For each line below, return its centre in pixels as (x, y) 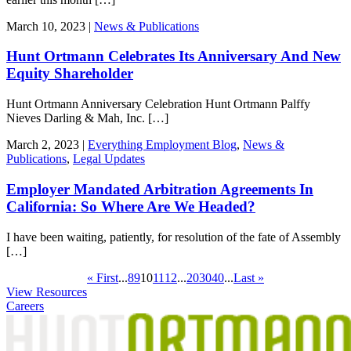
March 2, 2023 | (47, 145)
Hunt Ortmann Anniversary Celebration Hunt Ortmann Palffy (158, 104)
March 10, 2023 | (50, 26)
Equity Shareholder (70, 74)
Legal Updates (109, 159)
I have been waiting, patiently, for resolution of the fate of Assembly (174, 237)
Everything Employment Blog (162, 145)
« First (103, 277)
